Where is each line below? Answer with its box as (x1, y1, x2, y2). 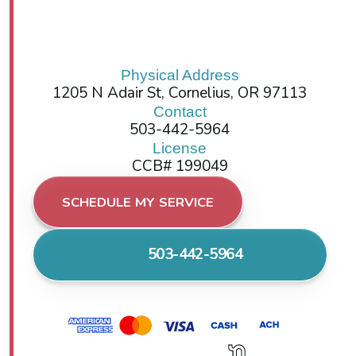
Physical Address (120, 67, 239, 84)
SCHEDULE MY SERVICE (61, 192, 214, 211)
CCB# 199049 (131, 156, 228, 177)
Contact (153, 103, 207, 121)
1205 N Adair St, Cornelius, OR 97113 (52, 83, 308, 104)
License (153, 140, 207, 157)
